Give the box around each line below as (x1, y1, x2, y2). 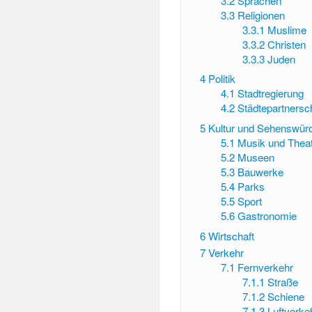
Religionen (237, 7, 286, 22)
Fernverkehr (237, 260, 294, 275)
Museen (237, 150, 275, 165)
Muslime (267, 22, 306, 37)
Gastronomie (237, 208, 297, 224)
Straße (267, 274, 298, 290)
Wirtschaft (208, 228, 254, 243)
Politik (208, 71, 235, 86)
